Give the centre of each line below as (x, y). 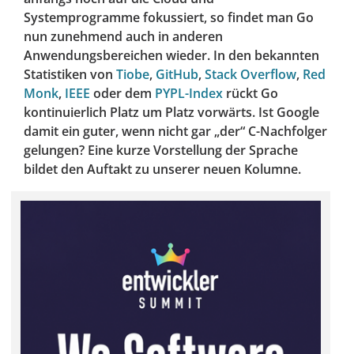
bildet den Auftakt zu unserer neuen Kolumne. (162, 169)
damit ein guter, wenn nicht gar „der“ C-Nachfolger (175, 132)
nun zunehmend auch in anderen (123, 37)
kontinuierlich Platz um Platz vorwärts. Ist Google (171, 113)
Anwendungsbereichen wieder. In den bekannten (171, 56)
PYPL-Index (189, 94)
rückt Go (250, 94)
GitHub (177, 75)
